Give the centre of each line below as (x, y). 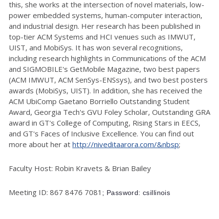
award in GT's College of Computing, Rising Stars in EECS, (105, 122)
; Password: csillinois (136, 192)
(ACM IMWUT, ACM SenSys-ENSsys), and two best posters (108, 79)
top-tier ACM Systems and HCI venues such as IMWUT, (102, 36)
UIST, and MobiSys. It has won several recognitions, (96, 47)
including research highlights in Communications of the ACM (107, 58)
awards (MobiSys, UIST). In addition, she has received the (106, 90)
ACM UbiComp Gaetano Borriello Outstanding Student (99, 101)
